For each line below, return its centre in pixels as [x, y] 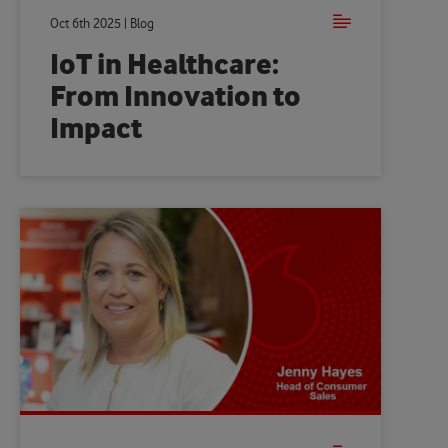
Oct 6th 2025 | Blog [102, 24]
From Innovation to [176, 98]
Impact [96, 130]
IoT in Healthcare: [165, 66]
